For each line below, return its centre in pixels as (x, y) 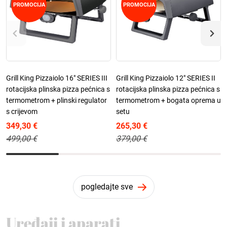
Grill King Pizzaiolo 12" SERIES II (166, 78)
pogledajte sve (107, 186)
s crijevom (22, 111)
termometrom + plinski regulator (56, 100)
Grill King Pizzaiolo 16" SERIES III (57, 78)
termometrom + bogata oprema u (168, 100)
